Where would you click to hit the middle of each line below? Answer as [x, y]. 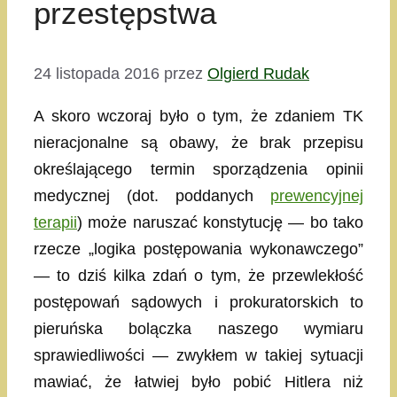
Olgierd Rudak [258, 74]
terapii [55, 223]
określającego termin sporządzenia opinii [198, 170]
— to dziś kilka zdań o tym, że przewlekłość [198, 276]
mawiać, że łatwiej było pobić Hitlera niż [198, 382]
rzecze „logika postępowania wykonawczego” [198, 249]
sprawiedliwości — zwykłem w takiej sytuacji [198, 356]
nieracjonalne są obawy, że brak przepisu [198, 143]
